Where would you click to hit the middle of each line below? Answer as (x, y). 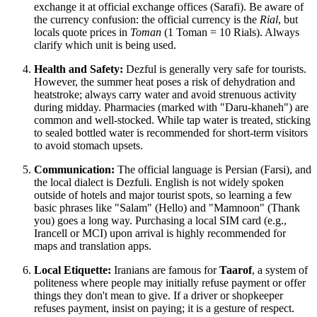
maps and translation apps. (93, 246)
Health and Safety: (79, 69)
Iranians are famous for (165, 270)
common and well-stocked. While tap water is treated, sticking (172, 120)
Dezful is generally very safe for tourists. (215, 69)
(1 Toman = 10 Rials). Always (230, 33)
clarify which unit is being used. (105, 45)
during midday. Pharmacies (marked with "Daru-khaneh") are (171, 108)
